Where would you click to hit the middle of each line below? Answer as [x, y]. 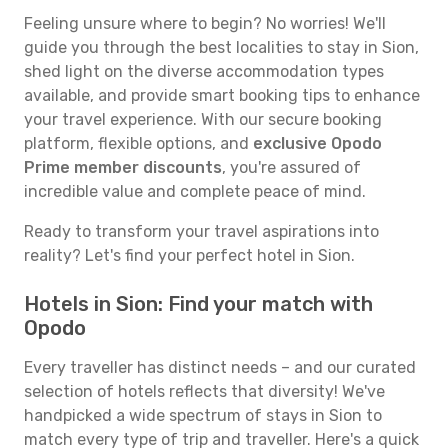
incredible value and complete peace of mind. [195, 191]
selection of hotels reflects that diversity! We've [204, 391]
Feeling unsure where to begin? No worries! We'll [205, 23]
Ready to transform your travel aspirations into [201, 231]
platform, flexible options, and [138, 143]
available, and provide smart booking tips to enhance [222, 95]
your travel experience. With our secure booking [203, 119]
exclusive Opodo [317, 143]
